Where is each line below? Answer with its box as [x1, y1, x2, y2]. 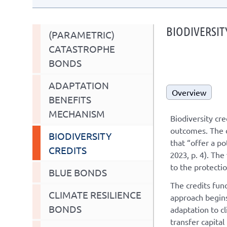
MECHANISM [49, 107, 105, 120]
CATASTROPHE [49, 42, 115, 55]
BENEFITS [49, 93, 91, 105]
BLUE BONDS [49, 166, 107, 178]
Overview [172, 87, 206, 97]
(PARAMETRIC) [49, 28, 115, 41]
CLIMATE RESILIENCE [49, 188, 141, 201]
